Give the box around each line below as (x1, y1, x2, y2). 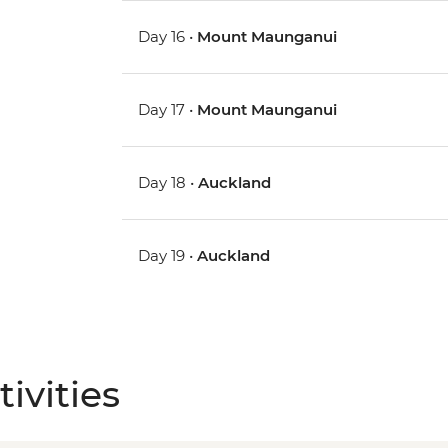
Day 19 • (138, 246, 198, 266)
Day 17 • (138, 100, 198, 120)
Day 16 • (138, 27, 198, 47)
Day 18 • (138, 173, 199, 193)
